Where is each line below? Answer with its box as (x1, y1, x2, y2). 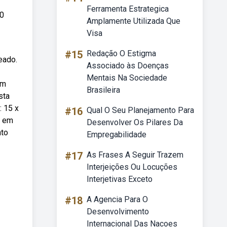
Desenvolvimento (87, 207, 149, 216)
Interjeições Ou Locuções (87, 162, 177, 172)
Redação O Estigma (87, 49, 156, 58)
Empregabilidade (87, 130, 146, 139)
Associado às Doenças (87, 61, 169, 70)
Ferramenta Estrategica (87, 4, 169, 14)
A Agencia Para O (87, 195, 148, 204)
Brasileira (87, 85, 120, 95)
